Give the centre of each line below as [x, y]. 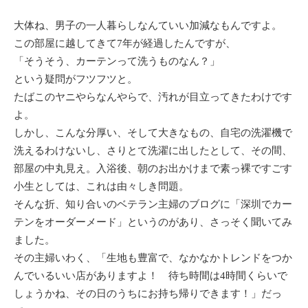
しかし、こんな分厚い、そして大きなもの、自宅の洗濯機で [153, 133]
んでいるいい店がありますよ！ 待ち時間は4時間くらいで [151, 276]
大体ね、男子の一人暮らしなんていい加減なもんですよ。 [148, 25]
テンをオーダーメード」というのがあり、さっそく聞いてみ [153, 222]
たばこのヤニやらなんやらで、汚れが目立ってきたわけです [153, 97]
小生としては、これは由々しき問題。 [101, 186]
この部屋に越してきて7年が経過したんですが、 [125, 43]
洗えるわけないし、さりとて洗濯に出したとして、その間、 [153, 151]
